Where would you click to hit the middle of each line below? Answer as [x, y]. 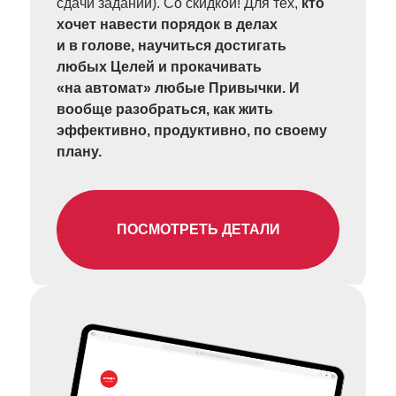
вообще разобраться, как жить [165, 109]
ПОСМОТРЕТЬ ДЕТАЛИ [198, 229]
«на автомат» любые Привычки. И [178, 88]
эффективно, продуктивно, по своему [192, 130]
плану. [79, 152]
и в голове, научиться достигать [171, 46]
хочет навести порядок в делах [167, 24]
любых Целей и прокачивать [159, 67]
